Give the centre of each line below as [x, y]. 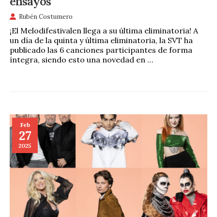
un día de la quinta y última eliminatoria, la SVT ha [101, 40]
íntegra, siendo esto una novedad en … [81, 59]
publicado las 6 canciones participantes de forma [101, 50]
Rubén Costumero [46, 16]
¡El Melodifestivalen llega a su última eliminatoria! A [104, 30]
